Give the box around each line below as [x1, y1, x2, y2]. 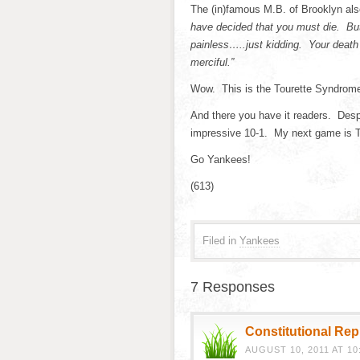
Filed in [202, 235, 236, 247]
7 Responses [190, 279, 275, 295]
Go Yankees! [190, 153, 251, 166]
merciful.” [190, 56, 234, 68]
